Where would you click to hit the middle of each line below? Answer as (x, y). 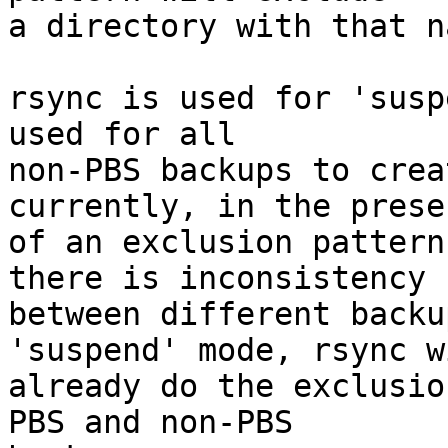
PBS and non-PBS (150, 422)
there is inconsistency (217, 278)
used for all (122, 134)
